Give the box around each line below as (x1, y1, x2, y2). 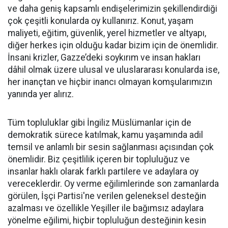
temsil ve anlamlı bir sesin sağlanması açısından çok (8, 142, 214, 153)
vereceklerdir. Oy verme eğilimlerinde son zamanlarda (8, 179, 219, 189)
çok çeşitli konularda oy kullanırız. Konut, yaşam (8, 16, 193, 26)
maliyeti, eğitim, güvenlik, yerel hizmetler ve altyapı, (8, 28, 206, 39)
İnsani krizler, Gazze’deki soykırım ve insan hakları (8, 52, 201, 63)
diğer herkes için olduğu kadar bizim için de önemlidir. (8, 40, 218, 51)
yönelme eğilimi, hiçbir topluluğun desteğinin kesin (8, 215, 206, 226)
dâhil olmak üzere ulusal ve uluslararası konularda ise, (8, 65, 219, 75)
